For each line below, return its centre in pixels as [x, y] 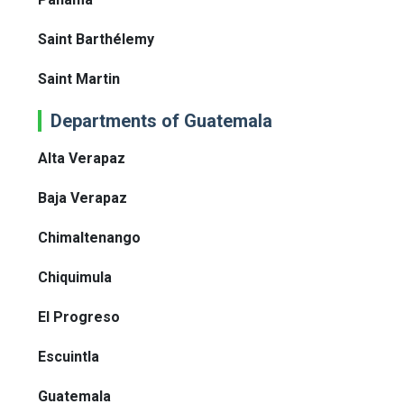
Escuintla [69, 357]
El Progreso [79, 317]
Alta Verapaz [82, 159]
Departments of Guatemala [161, 121]
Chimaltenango [89, 238]
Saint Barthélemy [96, 40]
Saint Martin [79, 79]
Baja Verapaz [83, 198]
